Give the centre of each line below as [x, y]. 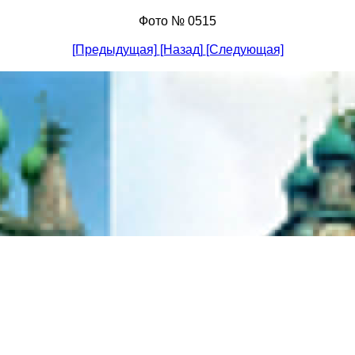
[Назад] [183, 50]
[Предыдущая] [116, 50]
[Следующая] [244, 50]
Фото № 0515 [177, 21]
